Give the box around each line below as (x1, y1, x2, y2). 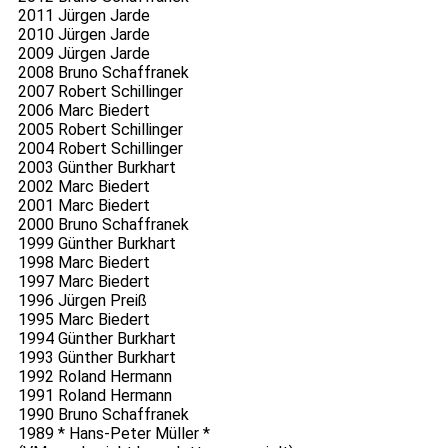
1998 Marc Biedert (17, 253, 150, 273)
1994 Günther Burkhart (17, 329, 176, 349)
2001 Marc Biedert (17, 196, 150, 216)
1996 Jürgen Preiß (17, 291, 147, 311)
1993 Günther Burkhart (17, 348, 176, 368)
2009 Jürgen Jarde (17, 44, 150, 64)
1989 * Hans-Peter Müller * (17, 424, 210, 444)
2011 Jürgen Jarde (17, 6, 150, 26)
